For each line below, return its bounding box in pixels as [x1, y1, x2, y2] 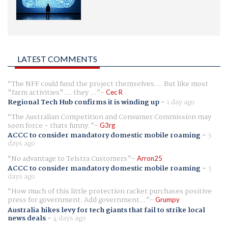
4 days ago [53, 212, 86, 224]
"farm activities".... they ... [8, 87, 96, 98]
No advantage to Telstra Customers [11, 153, 127, 165]
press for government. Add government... [8, 194, 146, 206]
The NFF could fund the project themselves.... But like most [11, 78, 208, 90]
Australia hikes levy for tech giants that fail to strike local [8, 204, 205, 216]
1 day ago [166, 96, 195, 108]
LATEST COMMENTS [17, 53, 97, 64]
